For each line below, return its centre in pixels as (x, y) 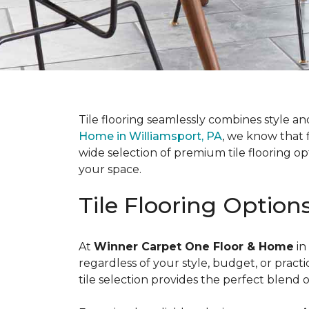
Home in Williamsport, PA (150, 136)
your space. (110, 169)
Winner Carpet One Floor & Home (194, 247)
